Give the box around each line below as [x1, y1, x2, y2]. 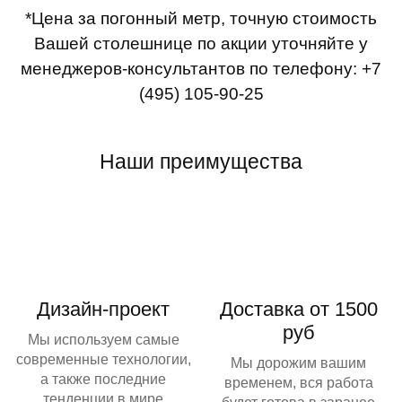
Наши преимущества [100, 150, 302, 174]
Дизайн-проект [37, 298, 170, 321]
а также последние [40, 371, 167, 388]
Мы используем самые [27, 332, 179, 348]
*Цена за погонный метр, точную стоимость [25, 9, 377, 29]
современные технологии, [15, 352, 191, 368]
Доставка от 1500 [219, 298, 378, 321]
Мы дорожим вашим [231, 355, 367, 371]
